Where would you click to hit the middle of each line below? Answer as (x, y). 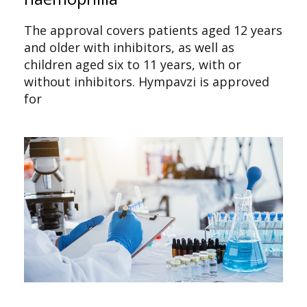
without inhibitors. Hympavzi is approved (147, 81)
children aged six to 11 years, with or (133, 64)
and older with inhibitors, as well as (129, 47)
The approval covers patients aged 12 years (153, 30)
